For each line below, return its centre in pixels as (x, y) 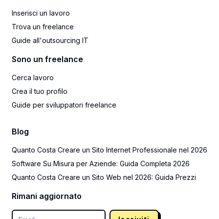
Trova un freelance (43, 27)
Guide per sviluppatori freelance (64, 105)
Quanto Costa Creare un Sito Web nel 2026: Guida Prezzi (104, 177)
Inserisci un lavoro (41, 13)
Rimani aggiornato (47, 196)
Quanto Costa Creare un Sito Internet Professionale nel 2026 (109, 150)
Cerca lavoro (33, 77)
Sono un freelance (47, 59)
